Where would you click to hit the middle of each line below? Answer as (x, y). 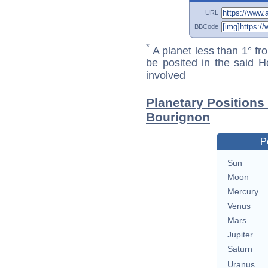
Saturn (240, 249)
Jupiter (240, 235)
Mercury (243, 192)
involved (166, 76)
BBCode (206, 26)
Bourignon (178, 117)
